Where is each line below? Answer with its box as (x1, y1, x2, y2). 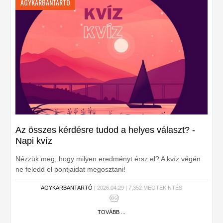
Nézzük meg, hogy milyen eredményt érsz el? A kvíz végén (15, 155, 201, 163)
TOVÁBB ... (98, 209, 125, 215)
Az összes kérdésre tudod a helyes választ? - (15, 125, 195, 135)
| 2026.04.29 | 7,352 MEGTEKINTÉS (93, 185, 182, 191)
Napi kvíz (15, 136, 52, 146)
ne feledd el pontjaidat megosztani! (15, 165, 125, 173)
